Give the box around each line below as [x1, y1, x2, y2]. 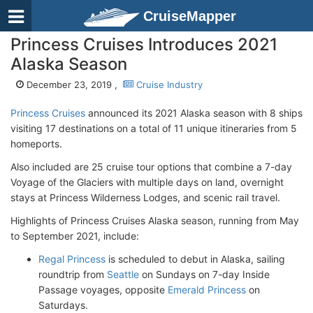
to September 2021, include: [10, 230, 139, 242]
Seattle [107, 268, 139, 280]
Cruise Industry [133, 79, 203, 90]
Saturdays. [38, 299, 88, 311]
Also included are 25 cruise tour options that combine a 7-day [10, 161, 292, 173]
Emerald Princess [168, 284, 246, 296]
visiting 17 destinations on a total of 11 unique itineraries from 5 [10, 122, 297, 134]
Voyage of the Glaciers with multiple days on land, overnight [10, 176, 284, 188]
